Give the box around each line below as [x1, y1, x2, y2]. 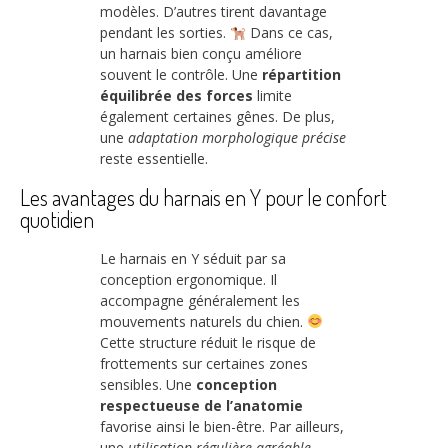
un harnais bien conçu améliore [100, 44, 302, 64]
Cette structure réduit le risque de [100, 332, 316, 352]
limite [253, 86, 292, 106]
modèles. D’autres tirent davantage [100, 2, 327, 22]
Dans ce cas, [245, 23, 333, 43]
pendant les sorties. [100, 23, 230, 43]
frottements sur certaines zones [100, 353, 308, 373]
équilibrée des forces [100, 86, 253, 106]
